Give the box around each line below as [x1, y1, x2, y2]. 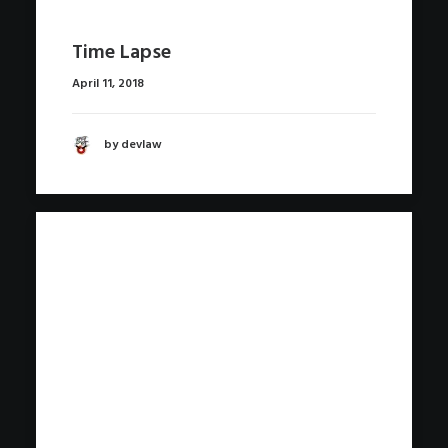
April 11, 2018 [72, 73, 144, 94]
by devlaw [104, 134, 162, 155]
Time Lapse [72, 36, 171, 69]
